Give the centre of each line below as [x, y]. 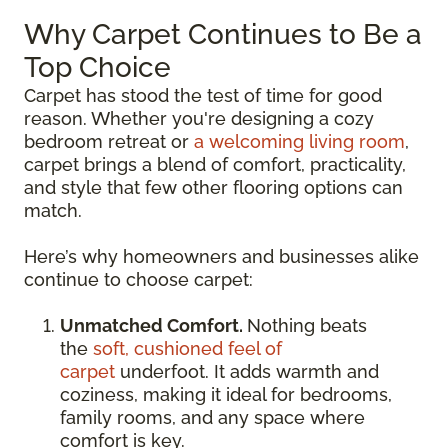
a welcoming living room [299, 141]
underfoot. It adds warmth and [247, 371]
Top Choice [97, 67]
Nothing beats [307, 325]
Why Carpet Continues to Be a [223, 34]
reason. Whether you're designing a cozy [199, 118]
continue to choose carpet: [138, 279]
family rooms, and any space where [212, 417]
